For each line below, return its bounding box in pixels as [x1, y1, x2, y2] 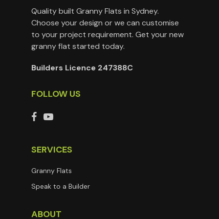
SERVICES [31, 144, 72, 156]
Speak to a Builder [31, 182, 90, 191]
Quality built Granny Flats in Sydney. [31, 6, 159, 17]
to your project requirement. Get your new [31, 29, 184, 40]
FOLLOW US [31, 88, 81, 100]
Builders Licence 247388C [31, 63, 133, 73]
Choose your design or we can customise [31, 18, 179, 28]
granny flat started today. [31, 41, 125, 52]
